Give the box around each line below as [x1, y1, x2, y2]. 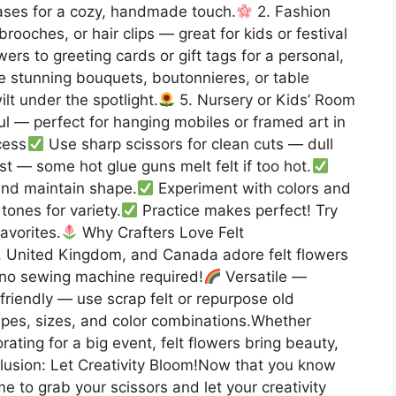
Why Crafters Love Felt [78, 223, 245, 241]
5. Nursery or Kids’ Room [175, 90, 356, 109]
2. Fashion [253, 2, 331, 20]
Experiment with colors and [154, 179, 352, 197]
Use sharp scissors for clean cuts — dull [43, 134, 333, 153]
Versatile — [220, 267, 307, 286]
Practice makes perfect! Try [138, 201, 339, 219]
